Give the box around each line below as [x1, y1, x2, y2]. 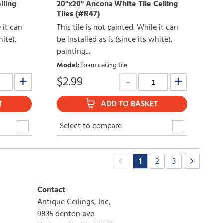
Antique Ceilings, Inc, [37, 196, 112, 209]
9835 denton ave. [37, 208, 96, 221]
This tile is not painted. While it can [56, 21, 178, 35]
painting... [56, 45, 90, 59]
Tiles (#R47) [56, 8, 100, 21]
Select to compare [59, 120, 122, 133]
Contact [37, 184, 65, 197]
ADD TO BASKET [101, 98, 158, 111]
